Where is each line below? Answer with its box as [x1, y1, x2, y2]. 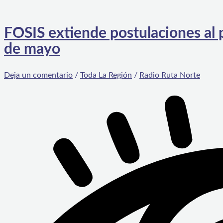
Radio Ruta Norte [139, 71, 200, 79]
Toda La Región [80, 71, 132, 79]
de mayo [4, 42, 60, 57]
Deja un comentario [4, 71, 73, 79]
